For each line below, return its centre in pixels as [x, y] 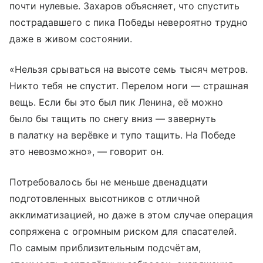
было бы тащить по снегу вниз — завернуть [113, 119]
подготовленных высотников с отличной [105, 198]
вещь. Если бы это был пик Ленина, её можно [117, 102]
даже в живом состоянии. [71, 39]
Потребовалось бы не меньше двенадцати [109, 182]
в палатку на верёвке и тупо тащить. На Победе [123, 135]
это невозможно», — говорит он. [87, 151]
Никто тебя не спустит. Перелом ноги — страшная [129, 86]
